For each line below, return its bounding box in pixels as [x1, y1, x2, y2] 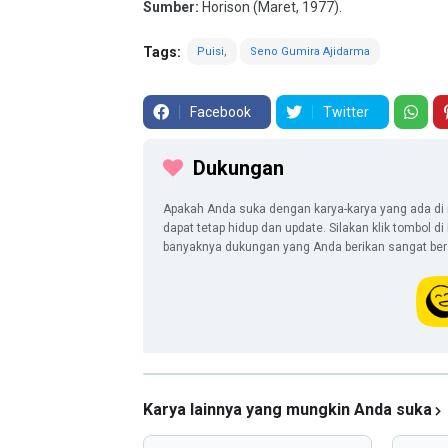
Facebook [190, 104, 251, 120]
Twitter [323, 104, 369, 120]
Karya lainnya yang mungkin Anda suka [143, 400, 432, 419]
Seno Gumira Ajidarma [250, 45, 370, 58]
